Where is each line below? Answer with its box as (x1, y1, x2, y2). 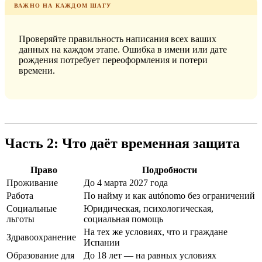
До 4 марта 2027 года (84, 177, 168, 188)
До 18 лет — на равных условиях (84, 250, 216, 260)
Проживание (6, 177, 58, 188)
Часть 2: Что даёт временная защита (5, 135, 240, 151)
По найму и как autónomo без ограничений (84, 190, 255, 201)
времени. (19, 65, 55, 76)
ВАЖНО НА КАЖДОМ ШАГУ (14, 2, 111, 9)
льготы (6, 213, 35, 224)
